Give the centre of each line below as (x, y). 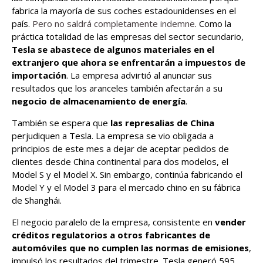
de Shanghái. (37, 200)
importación (39, 75)
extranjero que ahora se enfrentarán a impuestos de (129, 62)
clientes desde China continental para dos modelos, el (120, 161)
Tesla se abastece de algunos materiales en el (113, 49)
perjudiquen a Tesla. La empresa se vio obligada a (113, 136)
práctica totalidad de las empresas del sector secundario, (128, 36)
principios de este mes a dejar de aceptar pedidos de (120, 149)
